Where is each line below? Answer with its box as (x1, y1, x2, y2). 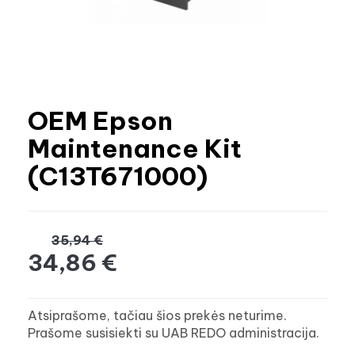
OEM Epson (28, 105, 173, 136)
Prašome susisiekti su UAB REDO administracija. (28, 325, 319, 342)
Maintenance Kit (28, 132, 242, 164)
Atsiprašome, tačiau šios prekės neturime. (28, 307, 287, 324)
